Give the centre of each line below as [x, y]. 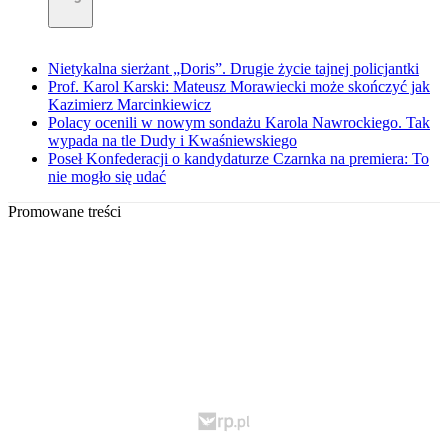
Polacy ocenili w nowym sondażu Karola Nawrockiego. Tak [239, 123]
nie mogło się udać [107, 177]
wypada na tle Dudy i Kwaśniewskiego [172, 141]
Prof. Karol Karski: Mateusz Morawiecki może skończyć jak [239, 87]
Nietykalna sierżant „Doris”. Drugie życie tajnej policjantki [233, 69]
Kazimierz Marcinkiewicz [129, 105]
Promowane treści [64, 212]
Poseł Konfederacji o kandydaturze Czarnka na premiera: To [238, 159]
